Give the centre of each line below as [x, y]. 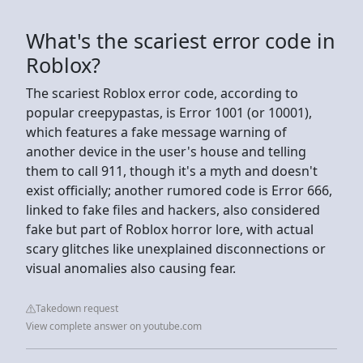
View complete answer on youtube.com [114, 326]
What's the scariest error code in [181, 40]
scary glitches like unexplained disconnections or [176, 248]
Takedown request [77, 308]
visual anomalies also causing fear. [131, 268]
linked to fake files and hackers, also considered [173, 209]
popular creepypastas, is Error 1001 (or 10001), [169, 112]
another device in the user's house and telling [166, 151]
